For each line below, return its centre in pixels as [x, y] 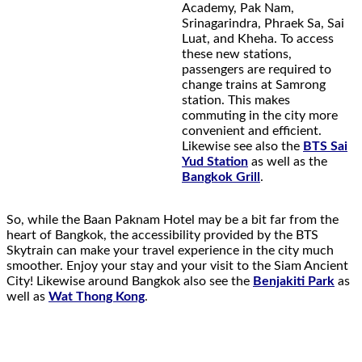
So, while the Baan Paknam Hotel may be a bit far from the [173, 220]
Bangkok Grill [221, 177]
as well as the [288, 161]
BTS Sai [325, 146]
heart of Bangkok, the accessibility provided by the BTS [162, 236]
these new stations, [237, 54]
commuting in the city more [260, 115]
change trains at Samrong [254, 84]
